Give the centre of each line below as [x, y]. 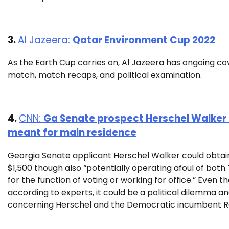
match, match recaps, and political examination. [106, 75]
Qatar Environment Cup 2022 [144, 40]
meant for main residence [72, 133]
